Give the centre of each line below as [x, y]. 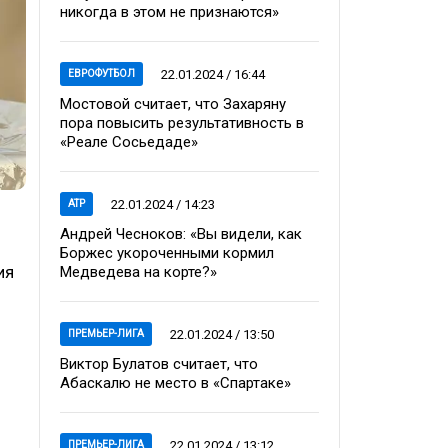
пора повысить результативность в [182, 123]
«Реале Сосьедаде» [129, 142]
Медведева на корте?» [138, 272]
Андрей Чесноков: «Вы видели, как [181, 234]
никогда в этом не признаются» [169, 12]
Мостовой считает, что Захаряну [173, 104]
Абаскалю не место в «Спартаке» [175, 383]
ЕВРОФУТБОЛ [101, 73]
